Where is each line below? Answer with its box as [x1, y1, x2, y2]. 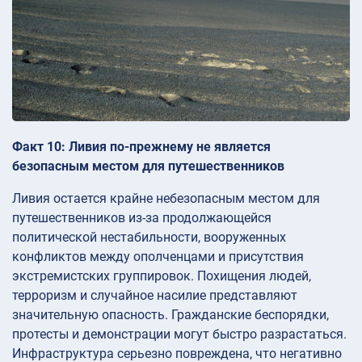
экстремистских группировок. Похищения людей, [12, 268, 311, 284]
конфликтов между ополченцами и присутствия [12, 249, 304, 265]
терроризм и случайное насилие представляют [12, 288, 297, 304]
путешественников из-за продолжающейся [12, 210, 271, 226]
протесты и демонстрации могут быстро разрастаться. [12, 326, 347, 343]
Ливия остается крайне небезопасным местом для [12, 191, 320, 207]
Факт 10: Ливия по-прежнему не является [12, 139, 271, 155]
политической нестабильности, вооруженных [12, 229, 286, 246]
